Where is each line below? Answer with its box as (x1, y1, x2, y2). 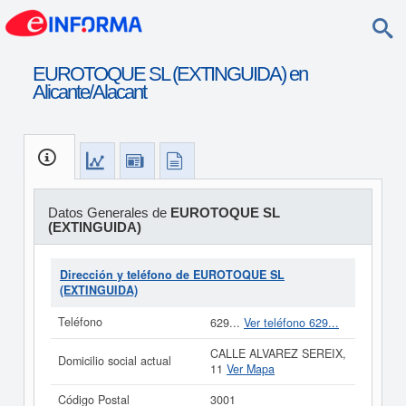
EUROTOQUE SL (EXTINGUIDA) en (32, 63, 307, 85)
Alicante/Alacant (32, 81, 146, 103)
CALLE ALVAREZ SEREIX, (210, 345, 346, 362)
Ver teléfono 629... (244, 314, 339, 331)
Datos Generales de (47, 205, 170, 220)
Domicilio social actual (58, 353, 171, 369)
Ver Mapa (227, 361, 275, 377)
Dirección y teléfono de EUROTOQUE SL (60, 266, 285, 283)
